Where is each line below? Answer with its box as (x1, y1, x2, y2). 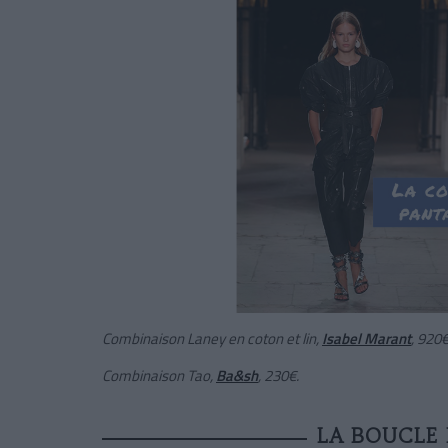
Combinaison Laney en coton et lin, (102, 326, 322, 350)
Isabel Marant (322, 326, 411, 350)
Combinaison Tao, (102, 363, 216, 387)
